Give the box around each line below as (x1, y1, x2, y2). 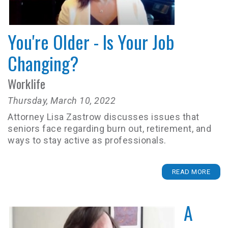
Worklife (8, 74, 45, 93)
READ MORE (172, 168, 210, 176)
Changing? (8, 49, 78, 76)
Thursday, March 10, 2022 (8, 95, 116, 106)
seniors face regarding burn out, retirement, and (8, 123, 211, 134)
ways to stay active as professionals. (8, 135, 166, 146)
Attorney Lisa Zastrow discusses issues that (8, 111, 199, 122)
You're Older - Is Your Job (8, 28, 174, 55)
